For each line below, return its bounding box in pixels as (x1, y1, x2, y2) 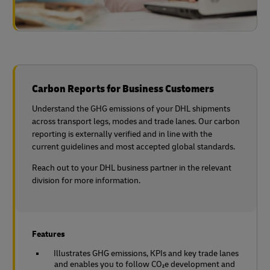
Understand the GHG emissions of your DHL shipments (32, 104, 230, 115)
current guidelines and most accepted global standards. (32, 142, 235, 152)
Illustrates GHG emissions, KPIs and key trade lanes (54, 248, 239, 259)
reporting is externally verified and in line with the (32, 129, 212, 140)
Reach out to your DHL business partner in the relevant (32, 163, 231, 174)
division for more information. (32, 175, 140, 186)
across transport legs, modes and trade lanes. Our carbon (32, 116, 240, 127)
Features (32, 229, 65, 240)
